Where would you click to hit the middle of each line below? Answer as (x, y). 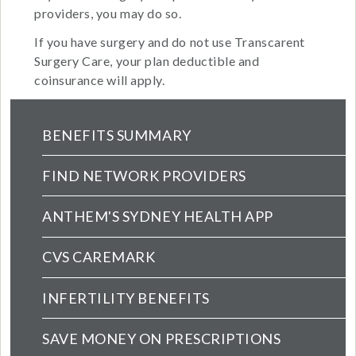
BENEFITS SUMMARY (117, 135)
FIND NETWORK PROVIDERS (144, 175)
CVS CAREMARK (99, 257)
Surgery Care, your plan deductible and (147, 61)
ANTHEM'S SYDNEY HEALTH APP (158, 217)
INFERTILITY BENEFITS (126, 298)
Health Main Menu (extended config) (195, 126)
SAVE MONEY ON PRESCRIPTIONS (162, 338)
